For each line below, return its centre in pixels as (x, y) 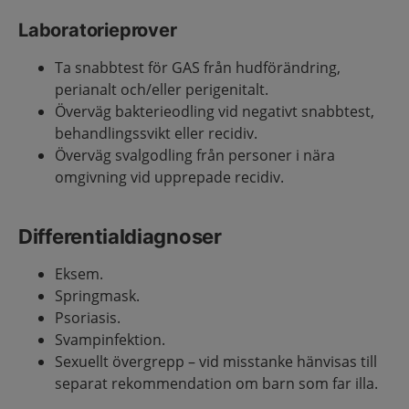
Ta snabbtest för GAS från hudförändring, (198, 68)
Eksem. (79, 274)
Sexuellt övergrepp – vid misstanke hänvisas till (216, 362)
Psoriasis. (88, 318)
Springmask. (97, 296)
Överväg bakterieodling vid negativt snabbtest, (215, 111)
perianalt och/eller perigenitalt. (162, 89)
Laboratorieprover (98, 30)
